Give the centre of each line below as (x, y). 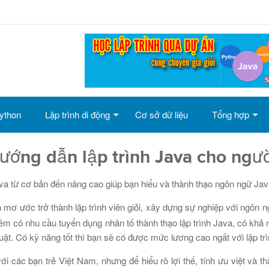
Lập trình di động (77, 114)
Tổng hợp (231, 114)
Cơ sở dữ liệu (162, 114)
